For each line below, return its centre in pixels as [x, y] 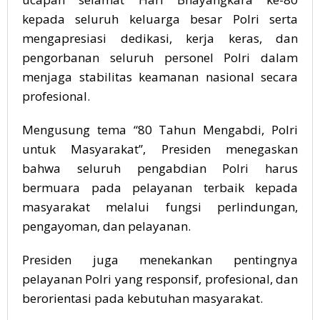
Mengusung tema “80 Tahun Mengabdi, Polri [160, 129]
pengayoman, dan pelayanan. [106, 226]
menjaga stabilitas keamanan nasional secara [160, 76]
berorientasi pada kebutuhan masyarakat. [142, 298]
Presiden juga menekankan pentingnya [160, 259]
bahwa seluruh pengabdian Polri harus [160, 168]
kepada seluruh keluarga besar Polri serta [160, 19]
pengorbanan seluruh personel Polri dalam [160, 57]
